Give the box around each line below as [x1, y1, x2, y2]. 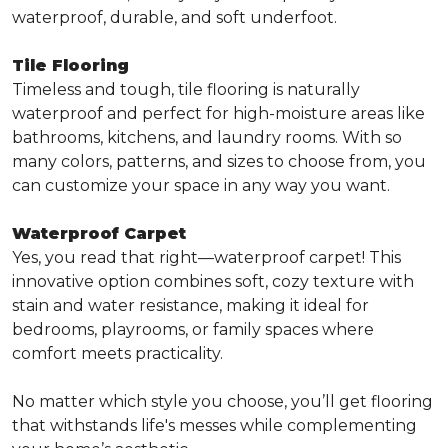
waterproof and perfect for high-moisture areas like [12, 104, 425, 123]
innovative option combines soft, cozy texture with [12, 272, 414, 291]
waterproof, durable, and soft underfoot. [12, 8, 337, 27]
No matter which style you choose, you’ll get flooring [12, 392, 433, 411]
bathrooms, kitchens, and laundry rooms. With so [12, 128, 402, 147]
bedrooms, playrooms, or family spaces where [12, 320, 374, 339]
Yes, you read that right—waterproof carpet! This [12, 248, 401, 267]
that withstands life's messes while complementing [12, 416, 417, 435]
